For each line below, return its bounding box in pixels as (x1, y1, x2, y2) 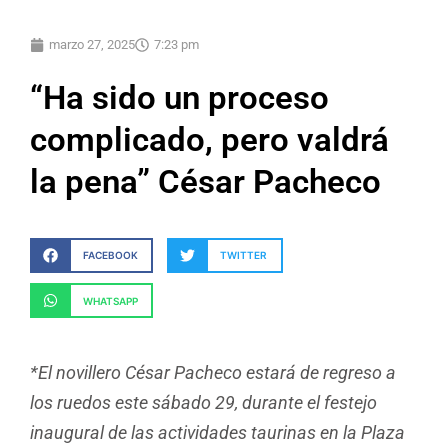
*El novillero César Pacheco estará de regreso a (30, 362, 396, 384)
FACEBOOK (82, 249, 138, 262)
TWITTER (220, 249, 268, 262)
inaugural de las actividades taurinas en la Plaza (30, 422, 405, 444)
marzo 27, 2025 (49, 36, 135, 52)
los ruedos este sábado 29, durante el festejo (30, 392, 377, 414)
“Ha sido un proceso (30, 77, 329, 117)
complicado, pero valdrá (30, 119, 389, 159)
